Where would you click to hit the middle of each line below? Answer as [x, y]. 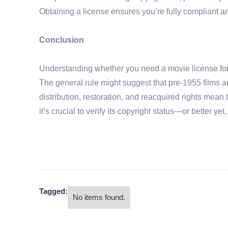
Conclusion [62, 40]
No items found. [99, 197]
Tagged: [53, 191]
